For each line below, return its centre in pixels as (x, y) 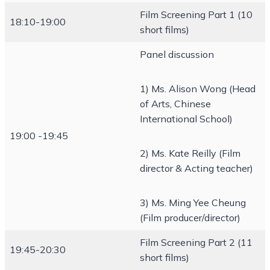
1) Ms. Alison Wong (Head (198, 89)
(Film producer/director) (190, 218)
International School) (186, 119)
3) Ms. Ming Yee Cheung (193, 202)
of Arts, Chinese (175, 104)
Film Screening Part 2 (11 (196, 242)
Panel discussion (177, 54)
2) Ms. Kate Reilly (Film (190, 153)
